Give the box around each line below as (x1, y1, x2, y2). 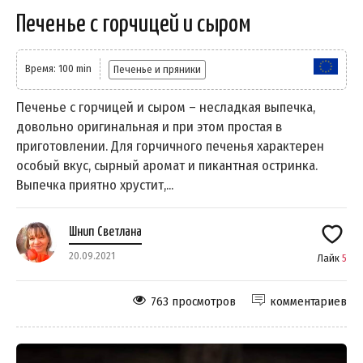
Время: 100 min (25, 62, 92, 75)
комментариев (270, 293, 347, 309)
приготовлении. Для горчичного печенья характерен (16, 137, 324, 155)
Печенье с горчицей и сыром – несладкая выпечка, (16, 98, 315, 116)
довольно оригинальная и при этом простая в (16, 117, 282, 135)
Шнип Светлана (69, 224, 142, 239)
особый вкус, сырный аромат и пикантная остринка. (16, 156, 318, 174)
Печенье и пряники (113, 62, 201, 75)
